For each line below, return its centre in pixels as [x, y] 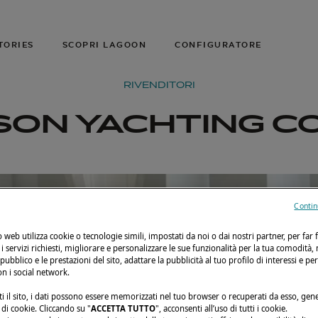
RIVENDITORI [159, 85]
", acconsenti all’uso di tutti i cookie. [221, 309]
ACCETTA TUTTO [123, 309]
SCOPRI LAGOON [104, 45]
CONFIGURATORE [218, 45]
